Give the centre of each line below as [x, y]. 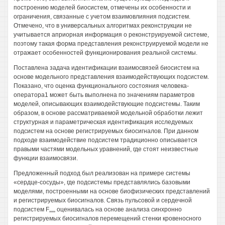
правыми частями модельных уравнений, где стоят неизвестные [106, 149]
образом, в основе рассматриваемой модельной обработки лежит [108, 113]
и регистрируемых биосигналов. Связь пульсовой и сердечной [103, 200]
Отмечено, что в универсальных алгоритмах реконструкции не [103, 26]
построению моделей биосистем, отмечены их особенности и [102, 8]
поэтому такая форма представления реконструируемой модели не [111, 44]
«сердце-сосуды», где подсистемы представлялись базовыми [102, 182]
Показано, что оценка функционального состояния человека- [101, 86]
